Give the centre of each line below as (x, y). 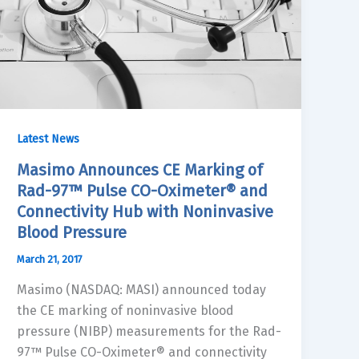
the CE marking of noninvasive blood (126, 310)
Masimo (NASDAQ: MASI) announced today (142, 289)
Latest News (48, 139)
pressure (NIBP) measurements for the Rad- (149, 331)
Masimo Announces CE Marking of (140, 170)
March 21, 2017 (50, 260)
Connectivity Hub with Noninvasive (145, 212)
